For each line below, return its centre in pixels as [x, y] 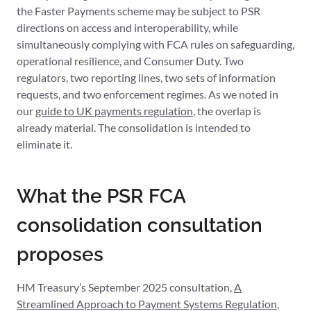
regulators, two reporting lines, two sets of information [146, 78]
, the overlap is [227, 111]
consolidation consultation [140, 226]
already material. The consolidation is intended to [134, 128]
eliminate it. [44, 144]
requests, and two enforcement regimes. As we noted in [148, 94]
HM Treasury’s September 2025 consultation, [125, 287]
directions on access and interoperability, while [127, 28]
